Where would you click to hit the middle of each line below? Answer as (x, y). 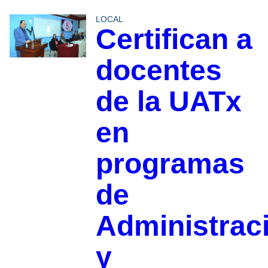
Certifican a (174, 39)
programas (170, 163)
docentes (159, 70)
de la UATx (168, 101)
